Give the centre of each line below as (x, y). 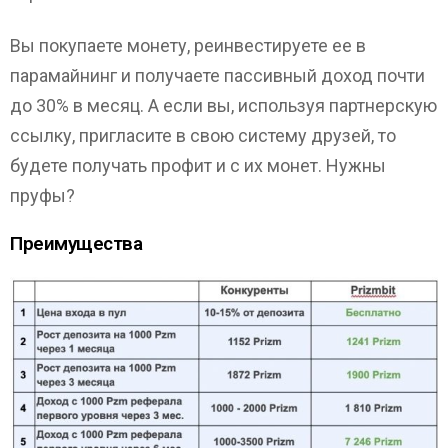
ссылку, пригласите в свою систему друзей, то (203, 135)
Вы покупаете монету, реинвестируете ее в (188, 45)
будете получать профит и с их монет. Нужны (198, 165)
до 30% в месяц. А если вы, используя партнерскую (223, 105)
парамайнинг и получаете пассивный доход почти (217, 75)
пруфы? (42, 195)
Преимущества (76, 244)
